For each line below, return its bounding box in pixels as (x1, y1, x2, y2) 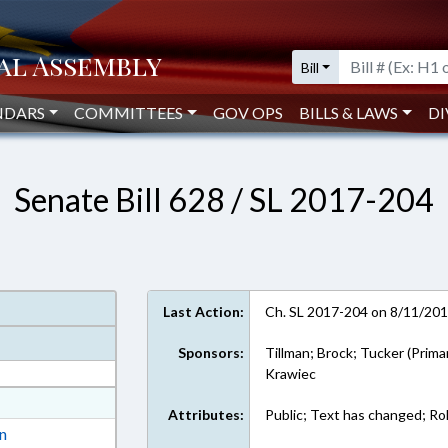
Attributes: (168, 406, 245, 423)
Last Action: (163, 303, 245, 320)
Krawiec (265, 365, 317, 382)
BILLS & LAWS (299, 103, 399, 122)
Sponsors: (178, 344, 245, 361)
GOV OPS (213, 103, 284, 122)
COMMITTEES (74, 103, 184, 122)
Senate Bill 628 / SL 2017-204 (14, 180, 434, 219)
